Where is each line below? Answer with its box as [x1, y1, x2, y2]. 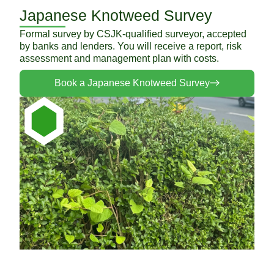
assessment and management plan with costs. [20, 53, 219, 64]
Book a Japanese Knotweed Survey [54, 77, 210, 88]
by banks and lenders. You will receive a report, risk [20, 40, 242, 51]
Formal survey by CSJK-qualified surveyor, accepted [20, 28, 246, 39]
